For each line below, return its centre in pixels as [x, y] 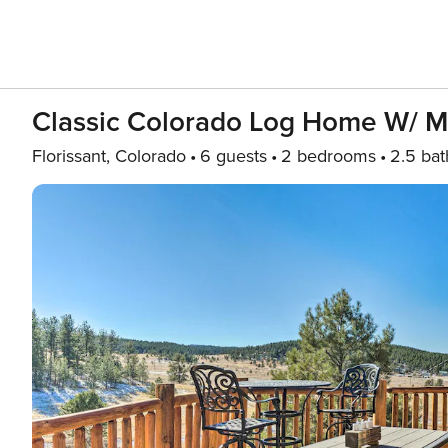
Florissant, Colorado [109, 156]
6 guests [233, 156]
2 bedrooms [328, 156]
